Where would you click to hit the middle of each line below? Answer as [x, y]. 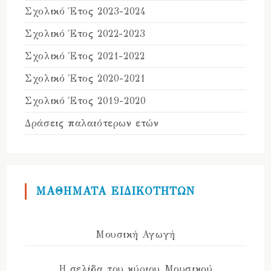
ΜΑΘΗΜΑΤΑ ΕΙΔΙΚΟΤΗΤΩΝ [116, 191]
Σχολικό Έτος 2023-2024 [85, 11]
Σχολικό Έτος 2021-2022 [85, 56]
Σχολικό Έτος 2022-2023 [85, 34]
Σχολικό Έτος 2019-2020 [86, 101]
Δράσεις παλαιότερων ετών [92, 123]
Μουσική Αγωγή [135, 235]
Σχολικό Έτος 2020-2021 [85, 79]
